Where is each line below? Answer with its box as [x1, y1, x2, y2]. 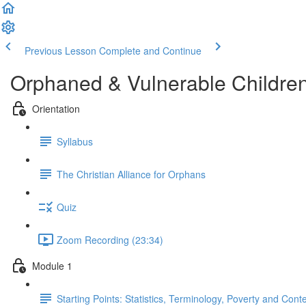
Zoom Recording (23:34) [57, 232, 163, 247]
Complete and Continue [99, 44, 201, 57]
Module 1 [32, 258, 72, 273]
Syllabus [57, 134, 93, 148]
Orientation [32, 101, 80, 115]
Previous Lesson [25, 44, 96, 57]
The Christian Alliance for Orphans [57, 167, 206, 181]
